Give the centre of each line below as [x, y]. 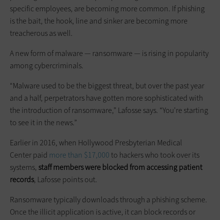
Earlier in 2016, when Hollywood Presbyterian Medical [96, 143]
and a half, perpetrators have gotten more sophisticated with [106, 98]
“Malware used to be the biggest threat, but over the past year [107, 86]
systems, [24, 167]
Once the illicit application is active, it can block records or [103, 212]
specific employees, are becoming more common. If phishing [107, 9]
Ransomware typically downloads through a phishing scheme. [109, 200]
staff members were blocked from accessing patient [120, 167]
